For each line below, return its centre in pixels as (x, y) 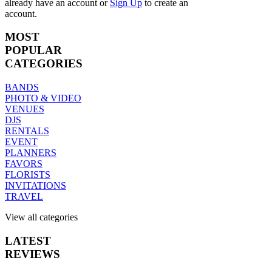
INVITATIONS (36, 186)
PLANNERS (31, 153)
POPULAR (33, 50)
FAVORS (24, 164)
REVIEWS (32, 254)
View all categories (41, 217)
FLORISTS (28, 175)
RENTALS (27, 131)
